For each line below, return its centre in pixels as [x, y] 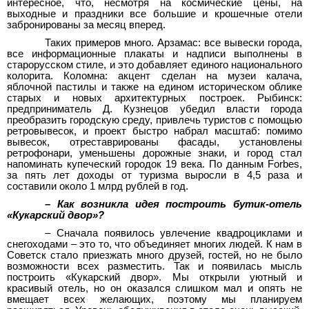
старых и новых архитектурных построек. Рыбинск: [154, 98]
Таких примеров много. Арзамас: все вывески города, [173, 43]
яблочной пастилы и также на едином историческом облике [154, 87]
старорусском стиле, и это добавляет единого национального [154, 65]
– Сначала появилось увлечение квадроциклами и [173, 233]
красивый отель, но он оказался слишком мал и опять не [154, 289]
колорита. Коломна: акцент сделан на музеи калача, [154, 76]
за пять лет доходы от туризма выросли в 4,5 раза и [154, 176]
